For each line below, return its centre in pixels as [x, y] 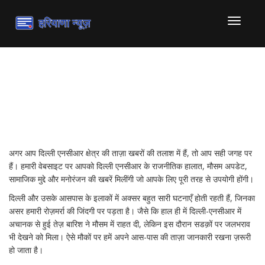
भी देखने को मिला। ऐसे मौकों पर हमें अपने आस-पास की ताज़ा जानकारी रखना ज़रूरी [130, 237]
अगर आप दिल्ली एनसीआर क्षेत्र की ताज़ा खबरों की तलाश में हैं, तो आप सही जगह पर [130, 153]
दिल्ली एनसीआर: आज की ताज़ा [124, 106]
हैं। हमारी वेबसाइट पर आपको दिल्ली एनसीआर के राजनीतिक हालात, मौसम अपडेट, [128, 166]
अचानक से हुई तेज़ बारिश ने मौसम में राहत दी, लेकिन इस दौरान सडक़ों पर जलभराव [130, 224]
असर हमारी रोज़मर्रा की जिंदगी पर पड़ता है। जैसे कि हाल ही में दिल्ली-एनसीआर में [125, 211]
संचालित [246, 48]
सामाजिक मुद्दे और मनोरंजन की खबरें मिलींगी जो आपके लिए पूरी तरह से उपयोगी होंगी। [131, 179]
